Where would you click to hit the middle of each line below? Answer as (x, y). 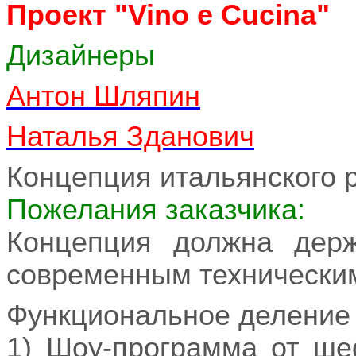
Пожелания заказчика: (156, 209)
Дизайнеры (81, 55)
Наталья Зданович (130, 136)
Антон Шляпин (103, 96)
